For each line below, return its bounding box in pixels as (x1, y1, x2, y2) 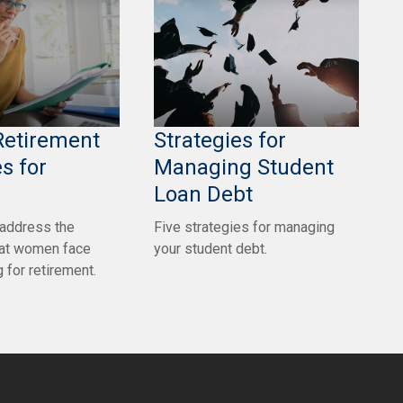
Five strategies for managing (154, 218, 335, 236)
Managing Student (154, 154, 334, 180)
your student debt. (154, 239, 267, 257)
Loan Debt (154, 181, 253, 207)
